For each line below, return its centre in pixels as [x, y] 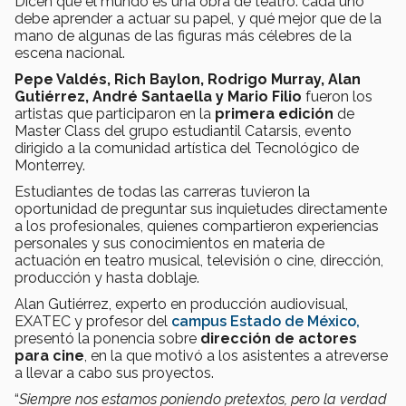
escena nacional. [72, 53]
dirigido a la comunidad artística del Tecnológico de [187, 148]
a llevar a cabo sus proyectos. [114, 372]
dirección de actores [279, 338]
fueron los [339, 96]
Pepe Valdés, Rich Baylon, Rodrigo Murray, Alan [188, 79]
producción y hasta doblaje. [109, 277]
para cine [49, 355]
